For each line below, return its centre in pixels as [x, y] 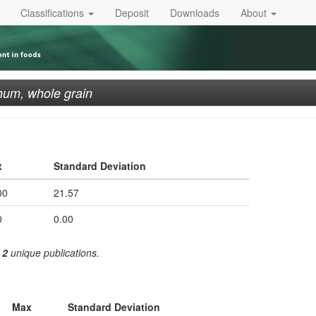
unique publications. [54, 253]
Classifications [54, 12]
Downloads [195, 12]
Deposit [132, 12]
